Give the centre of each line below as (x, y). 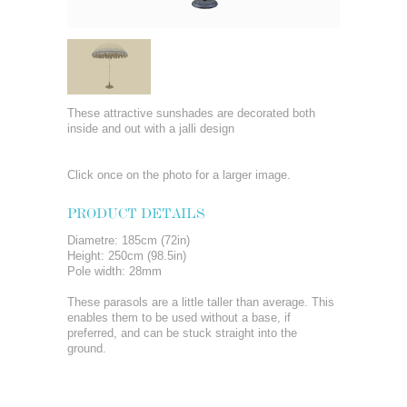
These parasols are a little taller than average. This (201, 302)
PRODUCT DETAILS (136, 213)
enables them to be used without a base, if (179, 318)
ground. (89, 348)
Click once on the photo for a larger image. (179, 175)
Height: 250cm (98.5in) (127, 256)
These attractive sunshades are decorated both (191, 113)
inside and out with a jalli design (151, 129)
